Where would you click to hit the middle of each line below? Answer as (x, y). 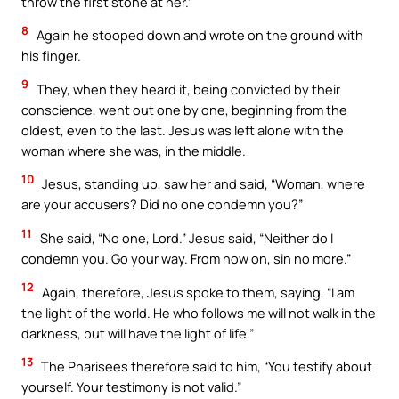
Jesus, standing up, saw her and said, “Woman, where (202, 184)
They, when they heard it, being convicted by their (187, 89)
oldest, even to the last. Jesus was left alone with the (183, 130)
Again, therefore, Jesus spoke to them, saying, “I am (197, 292)
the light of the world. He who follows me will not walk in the (199, 312)
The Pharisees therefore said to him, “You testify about (205, 366)
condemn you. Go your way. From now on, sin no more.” (186, 258)
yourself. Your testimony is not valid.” (131, 387)
